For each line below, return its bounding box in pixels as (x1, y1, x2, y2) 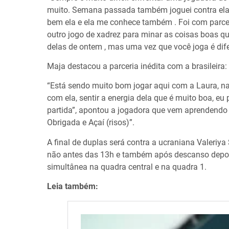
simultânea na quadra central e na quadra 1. (47, 162, 207, 172)
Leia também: (47, 181, 98, 192)
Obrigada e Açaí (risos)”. (47, 118, 134, 128)
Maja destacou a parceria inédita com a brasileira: (47, 61, 227, 72)
